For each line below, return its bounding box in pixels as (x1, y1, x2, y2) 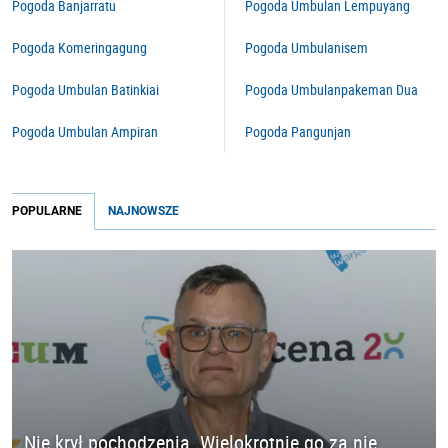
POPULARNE (12, 204, 82, 218)
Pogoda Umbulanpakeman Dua (245, 80, 418, 99)
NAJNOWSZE (108, 204, 179, 218)
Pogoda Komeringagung (12, 38, 147, 57)
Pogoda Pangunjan (245, 122, 351, 141)
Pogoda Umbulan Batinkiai (12, 80, 159, 99)
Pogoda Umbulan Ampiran (12, 122, 158, 141)
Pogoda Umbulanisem (245, 38, 368, 57)
